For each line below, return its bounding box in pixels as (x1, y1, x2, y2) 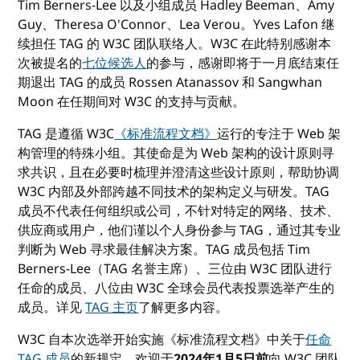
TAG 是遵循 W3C (18, 125, 115, 145)
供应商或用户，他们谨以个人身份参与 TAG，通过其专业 (18, 221, 342, 241)
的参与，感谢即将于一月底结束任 (146, 54, 340, 74)
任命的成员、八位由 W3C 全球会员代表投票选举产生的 (18, 279, 335, 299)
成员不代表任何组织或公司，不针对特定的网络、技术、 (18, 202, 340, 222)
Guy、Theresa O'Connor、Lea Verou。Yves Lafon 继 (18, 15, 335, 35)
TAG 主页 (85, 298, 139, 318)
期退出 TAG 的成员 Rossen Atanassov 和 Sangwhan (18, 73, 323, 93)
